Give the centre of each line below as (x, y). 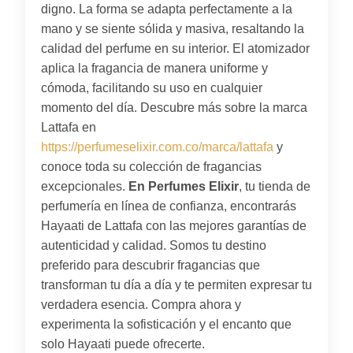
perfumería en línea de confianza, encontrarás (169, 206)
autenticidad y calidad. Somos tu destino (154, 245)
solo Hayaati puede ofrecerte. (123, 344)
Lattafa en (69, 127)
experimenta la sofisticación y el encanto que (166, 324)
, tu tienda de (275, 186)
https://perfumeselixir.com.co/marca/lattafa (157, 147)
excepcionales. (85, 186)
